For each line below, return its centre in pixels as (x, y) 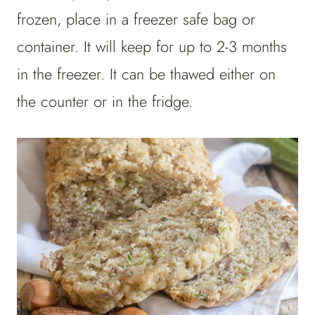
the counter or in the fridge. (105, 102)
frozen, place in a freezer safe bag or (136, 19)
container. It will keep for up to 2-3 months (152, 47)
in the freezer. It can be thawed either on (146, 74)
